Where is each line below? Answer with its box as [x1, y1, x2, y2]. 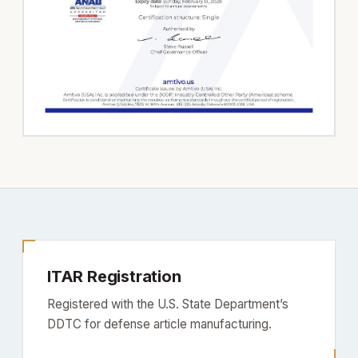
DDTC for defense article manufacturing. [47, 316, 272, 332]
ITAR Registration [47, 266, 181, 286]
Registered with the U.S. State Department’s [47, 296, 288, 312]
